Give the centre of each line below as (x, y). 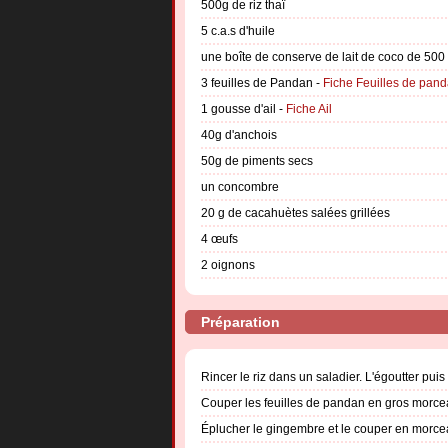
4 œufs (219, 238)
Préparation (240, 321)
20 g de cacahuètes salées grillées (295, 212)
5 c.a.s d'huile (238, 30)
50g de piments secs (257, 160)
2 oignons (228, 264)
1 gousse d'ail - (243, 108)
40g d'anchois (239, 134)
